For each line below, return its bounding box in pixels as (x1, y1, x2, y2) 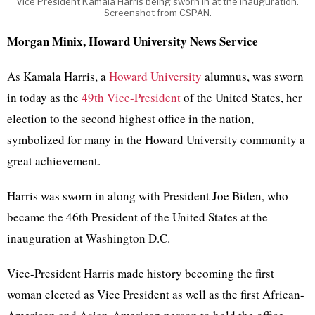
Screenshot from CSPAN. (103, 7, 212, 19)
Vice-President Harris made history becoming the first (7, 265, 274, 282)
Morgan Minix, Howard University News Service (7, 32, 258, 51)
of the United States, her (181, 89, 302, 106)
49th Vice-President (82, 89, 181, 106)
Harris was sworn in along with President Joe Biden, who (7, 188, 288, 205)
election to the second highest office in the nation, (7, 110, 254, 127)
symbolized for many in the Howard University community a (7, 131, 305, 148)
